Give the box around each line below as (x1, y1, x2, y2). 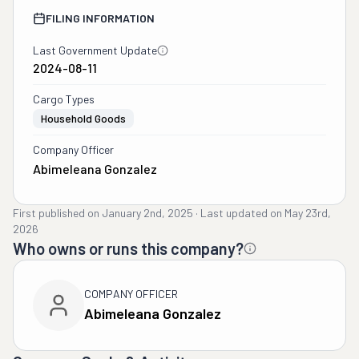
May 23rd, (284, 206, 331, 220)
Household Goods (41, 111, 126, 125)
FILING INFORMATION (46, 11, 155, 25)
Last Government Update (33, 43, 157, 57)
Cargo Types (33, 92, 95, 106)
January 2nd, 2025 (102, 206, 193, 220)
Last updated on (200, 206, 282, 220)
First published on (13, 206, 99, 220)
